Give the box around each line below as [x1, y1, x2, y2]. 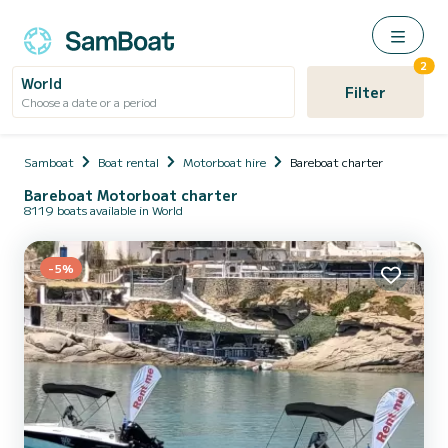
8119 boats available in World [24, 201, 183, 218]
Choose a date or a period [21, 93, 157, 110]
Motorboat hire [183, 153, 266, 170]
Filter [344, 82, 386, 102]
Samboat [24, 153, 74, 170]
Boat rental [98, 153, 159, 170]
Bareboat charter [290, 153, 383, 170]
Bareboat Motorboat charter [24, 185, 238, 205]
